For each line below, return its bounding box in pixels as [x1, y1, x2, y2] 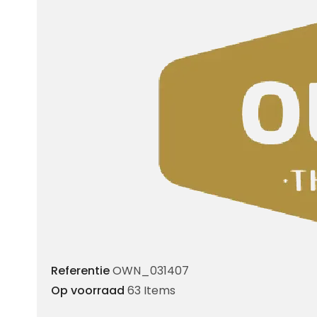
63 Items [127, 282, 176, 299]
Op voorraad [51, 282, 125, 299]
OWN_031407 [113, 262, 190, 279]
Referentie [51, 262, 110, 279]
